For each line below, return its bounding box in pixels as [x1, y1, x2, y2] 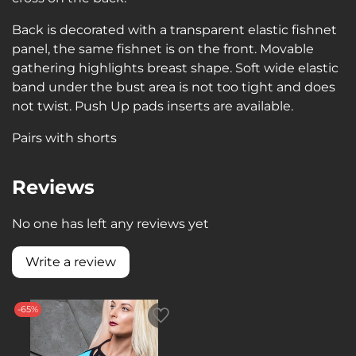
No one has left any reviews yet [12, 216, 209, 232]
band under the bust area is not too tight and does [12, 79, 335, 95]
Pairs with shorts [12, 130, 117, 146]
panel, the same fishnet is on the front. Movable [12, 41, 314, 57]
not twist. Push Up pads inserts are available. [12, 99, 293, 114]
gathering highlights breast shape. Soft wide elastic [12, 60, 339, 76]
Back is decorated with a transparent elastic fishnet [12, 22, 337, 38]
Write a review [25, 254, 116, 270]
